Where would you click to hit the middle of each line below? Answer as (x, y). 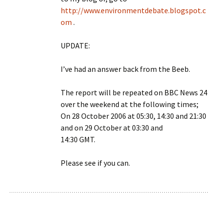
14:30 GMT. (78, 139)
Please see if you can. (95, 163)
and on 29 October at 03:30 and (112, 128)
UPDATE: (75, 45)
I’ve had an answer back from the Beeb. (125, 69)
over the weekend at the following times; (130, 104)
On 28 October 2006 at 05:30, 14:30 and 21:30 (133, 116)
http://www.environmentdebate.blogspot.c (133, 10)
